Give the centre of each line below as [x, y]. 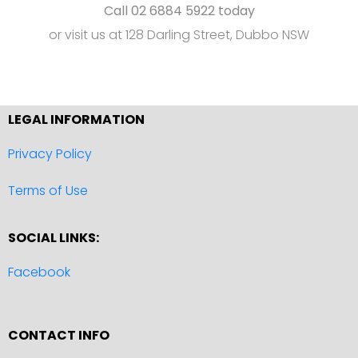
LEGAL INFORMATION [76, 120]
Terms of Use [48, 191]
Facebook [39, 272]
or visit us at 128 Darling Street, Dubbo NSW [179, 35]
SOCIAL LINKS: [54, 238]
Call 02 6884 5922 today [179, 11]
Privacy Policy [50, 154]
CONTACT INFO [59, 336]
